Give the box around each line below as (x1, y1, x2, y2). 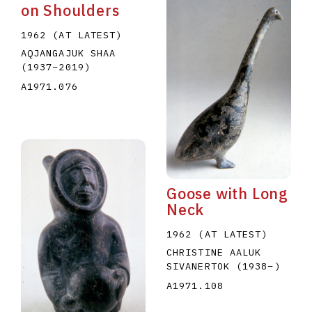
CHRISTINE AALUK (166, 246, 262, 259)
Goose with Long (166, 184, 288, 204)
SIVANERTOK (166, 260, 236, 273)
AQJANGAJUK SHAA (20, 47, 116, 60)
